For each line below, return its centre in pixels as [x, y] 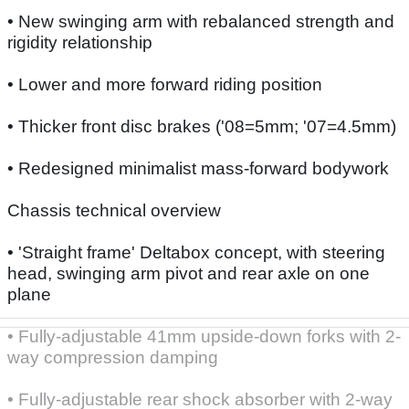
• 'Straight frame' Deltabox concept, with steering [196, 252]
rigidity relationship [80, 42]
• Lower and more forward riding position [165, 84]
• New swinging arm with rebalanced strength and [201, 21]
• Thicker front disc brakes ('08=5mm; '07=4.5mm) [202, 126]
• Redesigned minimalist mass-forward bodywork [198, 168]
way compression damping [113, 357]
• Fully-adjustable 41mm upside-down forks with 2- [204, 336]
